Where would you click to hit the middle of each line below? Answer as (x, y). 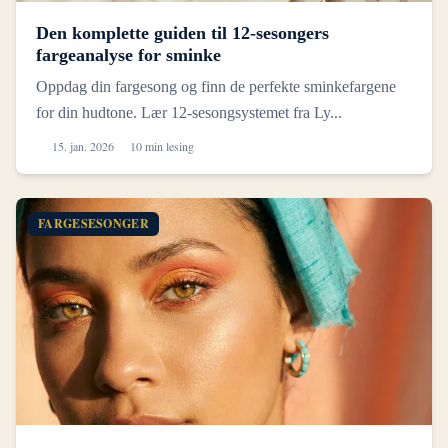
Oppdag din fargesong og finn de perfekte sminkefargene (216, 87)
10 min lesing (162, 146)
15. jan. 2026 (83, 146)
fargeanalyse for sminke (128, 55)
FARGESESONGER (93, 224)
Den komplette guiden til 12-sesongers (182, 33)
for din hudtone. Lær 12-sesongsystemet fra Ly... (189, 113)
